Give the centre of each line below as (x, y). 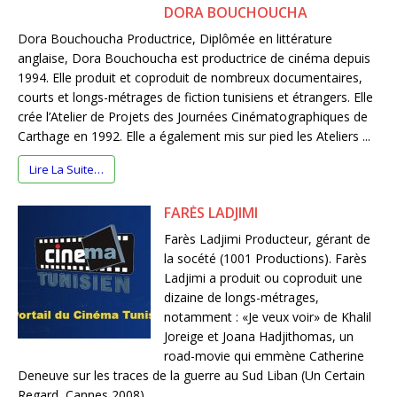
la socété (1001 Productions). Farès (265, 259)
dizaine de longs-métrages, (241, 298)
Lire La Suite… (66, 170)
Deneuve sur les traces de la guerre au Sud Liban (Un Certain (191, 376)
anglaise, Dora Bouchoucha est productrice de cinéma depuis (194, 58)
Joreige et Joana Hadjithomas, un (259, 337)
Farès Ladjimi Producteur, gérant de (267, 239)
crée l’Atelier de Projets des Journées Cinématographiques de (193, 117)
